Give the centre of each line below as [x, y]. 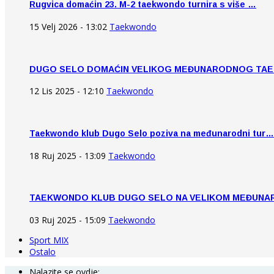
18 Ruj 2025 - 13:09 [68, 155]
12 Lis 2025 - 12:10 [67, 91]
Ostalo [43, 251]
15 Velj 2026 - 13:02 [68, 27]
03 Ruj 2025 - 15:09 [68, 220]
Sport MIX [49, 240]
